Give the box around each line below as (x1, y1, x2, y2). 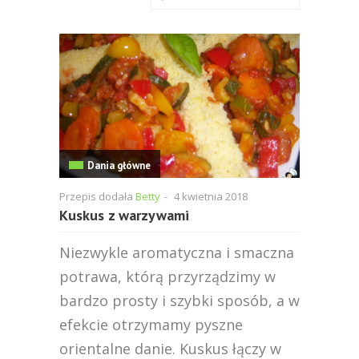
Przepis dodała (59, 189, 135, 204)
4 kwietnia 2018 (174, 189, 248, 204)
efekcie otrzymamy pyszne (59, 315, 243, 334)
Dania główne (87, 159, 151, 172)
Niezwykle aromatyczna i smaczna (59, 243, 294, 262)
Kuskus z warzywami (59, 206, 189, 224)
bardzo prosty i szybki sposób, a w (59, 291, 300, 310)
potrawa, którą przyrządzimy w (59, 267, 276, 286)
